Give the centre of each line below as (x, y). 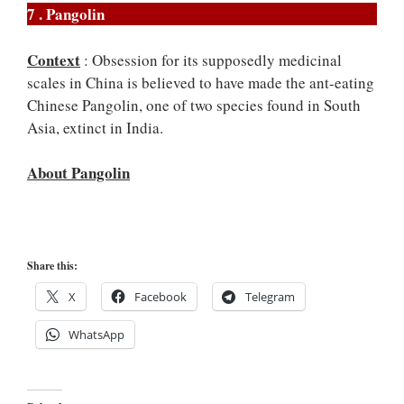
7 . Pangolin (66, 14)
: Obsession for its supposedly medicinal (211, 60)
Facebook (161, 297)
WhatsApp (96, 335)
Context (54, 60)
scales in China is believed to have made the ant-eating (201, 82)
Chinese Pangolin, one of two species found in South (194, 105)
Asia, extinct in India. (95, 127)
